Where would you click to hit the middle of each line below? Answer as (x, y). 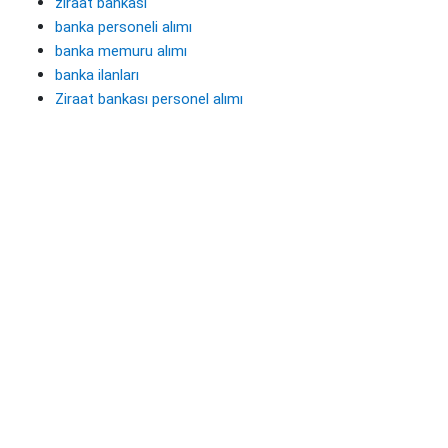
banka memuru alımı (121, 51)
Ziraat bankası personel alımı (149, 99)
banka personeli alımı (123, 27)
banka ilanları (97, 75)
